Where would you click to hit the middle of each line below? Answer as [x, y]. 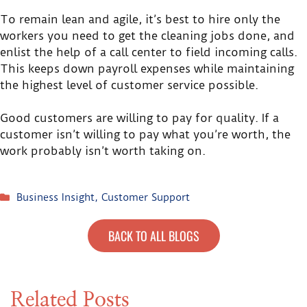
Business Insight [56, 197]
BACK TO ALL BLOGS [153, 235]
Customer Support [146, 197]
